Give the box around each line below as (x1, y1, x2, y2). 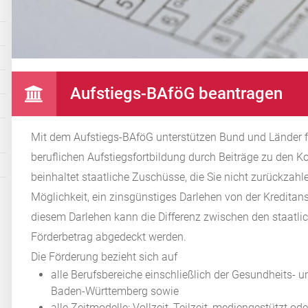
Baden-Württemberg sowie (51, 284, 179, 298)
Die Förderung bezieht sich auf (31, 250, 178, 263)
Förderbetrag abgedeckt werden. (31, 230, 187, 243)
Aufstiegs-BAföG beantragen (70, 83, 283, 103)
